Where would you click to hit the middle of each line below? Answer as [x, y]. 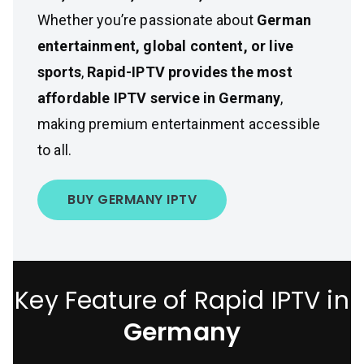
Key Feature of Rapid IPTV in [182, 301]
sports [59, 72]
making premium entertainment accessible [179, 124]
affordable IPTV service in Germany [159, 98]
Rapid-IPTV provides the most [190, 72]
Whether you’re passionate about [147, 20]
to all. [55, 150]
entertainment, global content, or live [166, 46]
